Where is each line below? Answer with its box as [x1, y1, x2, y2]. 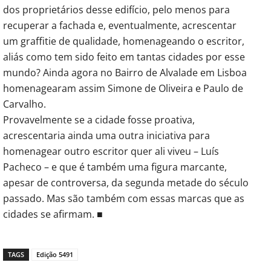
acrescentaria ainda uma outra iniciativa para [3, 128, 210, 142]
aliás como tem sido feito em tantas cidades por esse [3, 50, 245, 64]
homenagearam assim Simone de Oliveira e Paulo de [3, 81, 243, 95]
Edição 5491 [36, 249, 73, 259]
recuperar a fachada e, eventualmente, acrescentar [3, 18, 237, 32]
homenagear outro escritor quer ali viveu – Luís [3, 144, 219, 158]
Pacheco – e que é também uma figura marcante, [3, 160, 227, 174]
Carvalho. [3, 97, 46, 111]
